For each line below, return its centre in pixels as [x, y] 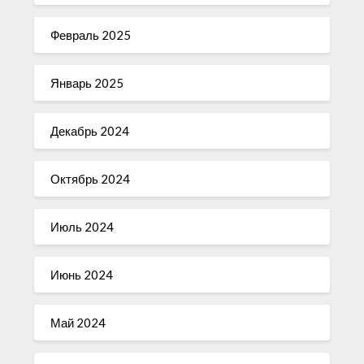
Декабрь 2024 [90, 130]
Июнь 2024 [82, 274]
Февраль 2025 [91, 35]
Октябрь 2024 [91, 178]
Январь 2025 [87, 82]
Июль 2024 [82, 226]
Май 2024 [78, 322]
